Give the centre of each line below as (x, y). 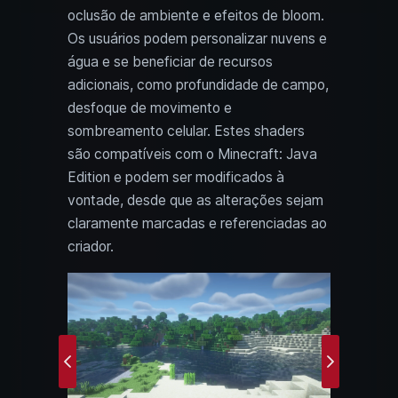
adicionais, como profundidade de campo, (198, 85)
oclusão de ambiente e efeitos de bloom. (196, 16)
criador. (91, 247)
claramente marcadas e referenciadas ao (197, 224)
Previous (93, 370)
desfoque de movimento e (150, 108)
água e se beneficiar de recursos (170, 62)
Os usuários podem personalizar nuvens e (197, 39)
